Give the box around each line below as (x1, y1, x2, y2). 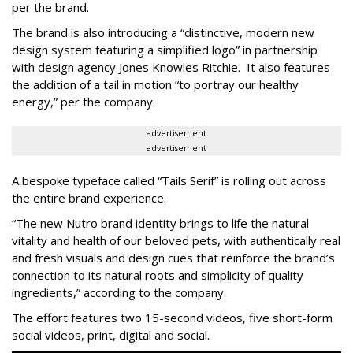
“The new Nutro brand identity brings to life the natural (12, 215, 309, 232)
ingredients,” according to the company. (12, 284, 226, 301)
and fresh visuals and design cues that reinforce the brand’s (12, 250, 335, 266)
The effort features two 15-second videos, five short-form (12, 310, 333, 326)
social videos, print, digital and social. (12, 327, 210, 344)
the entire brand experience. (12, 190, 169, 206)
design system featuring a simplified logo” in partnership (12, 42, 318, 58)
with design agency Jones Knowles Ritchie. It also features (12, 59, 330, 76)
